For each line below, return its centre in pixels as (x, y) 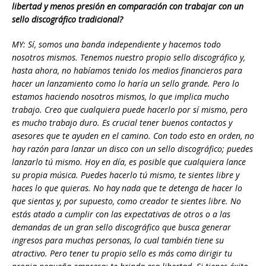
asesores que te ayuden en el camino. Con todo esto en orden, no (133, 136)
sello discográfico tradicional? (67, 20)
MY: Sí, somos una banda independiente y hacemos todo (116, 45)
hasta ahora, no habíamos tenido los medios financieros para (127, 71)
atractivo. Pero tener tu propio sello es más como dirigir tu (122, 254)
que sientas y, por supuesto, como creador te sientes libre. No (126, 201)
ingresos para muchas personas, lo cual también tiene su (118, 240)
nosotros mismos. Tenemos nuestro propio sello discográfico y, (129, 58)
